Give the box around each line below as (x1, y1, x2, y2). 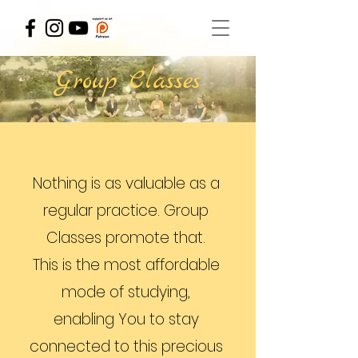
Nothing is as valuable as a (32, 173, 220, 194)
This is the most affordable (32, 254, 220, 276)
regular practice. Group (43, 200, 209, 221)
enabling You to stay (53, 308, 199, 330)
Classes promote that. (46, 227, 205, 249)
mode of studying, (62, 281, 190, 303)
